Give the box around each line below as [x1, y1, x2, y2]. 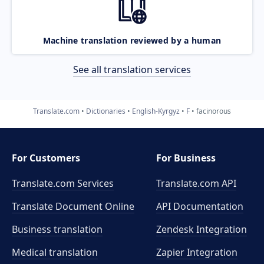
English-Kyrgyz [132, 105, 180, 116]
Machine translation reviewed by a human [42, 34, 222, 46]
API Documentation [156, 200, 244, 213]
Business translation [12, 223, 103, 236]
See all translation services [73, 62, 191, 76]
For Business [156, 151, 216, 164]
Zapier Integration [156, 246, 238, 259]
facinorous [196, 105, 231, 116]
